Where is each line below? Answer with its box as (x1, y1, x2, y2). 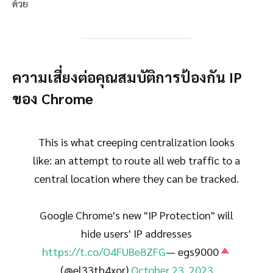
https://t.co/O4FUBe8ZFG (41, 244, 166, 258)
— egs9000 (165, 244, 219, 258)
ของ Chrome (12, 88, 93, 108)
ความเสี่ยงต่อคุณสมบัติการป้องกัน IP (12, 66, 242, 87)
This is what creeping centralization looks (38, 134, 235, 149)
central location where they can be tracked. (34, 171, 239, 185)
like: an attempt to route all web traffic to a (33, 152, 240, 167)
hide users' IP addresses (81, 225, 192, 240)
